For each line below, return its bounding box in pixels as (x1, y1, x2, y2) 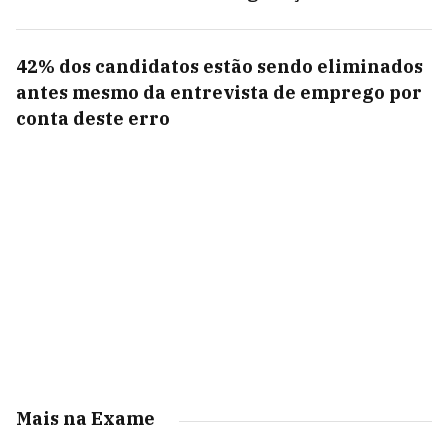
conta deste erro (16, 107, 170, 130)
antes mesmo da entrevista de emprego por (16, 81, 422, 104)
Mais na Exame (16, 407, 155, 430)
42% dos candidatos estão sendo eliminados (16, 55, 423, 78)
